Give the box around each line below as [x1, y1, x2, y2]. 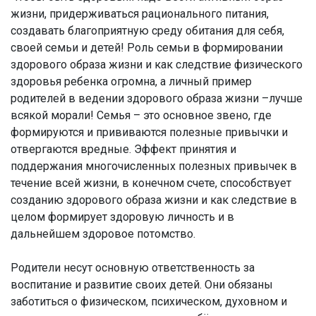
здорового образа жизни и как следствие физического [11, 58, 303, 71]
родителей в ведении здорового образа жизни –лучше [11, 92, 303, 105]
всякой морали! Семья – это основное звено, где [11, 109, 272, 122]
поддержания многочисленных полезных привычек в [11, 159, 297, 173]
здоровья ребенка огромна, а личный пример [11, 75, 252, 88]
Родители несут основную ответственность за [11, 261, 255, 274]
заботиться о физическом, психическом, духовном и [11, 295, 287, 308]
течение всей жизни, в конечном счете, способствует [11, 176, 291, 190]
